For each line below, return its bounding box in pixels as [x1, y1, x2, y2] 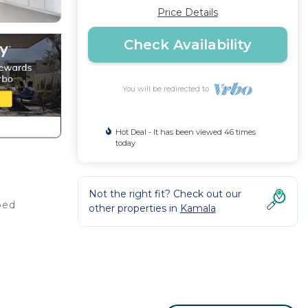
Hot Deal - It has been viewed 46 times [115, 127, 256, 137]
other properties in [88, 202, 180, 214]
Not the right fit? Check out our [88, 188, 241, 200]
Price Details [157, 6, 218, 19]
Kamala [179, 202, 216, 214]
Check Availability [123, 36, 252, 53]
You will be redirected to [122, 84, 214, 93]
